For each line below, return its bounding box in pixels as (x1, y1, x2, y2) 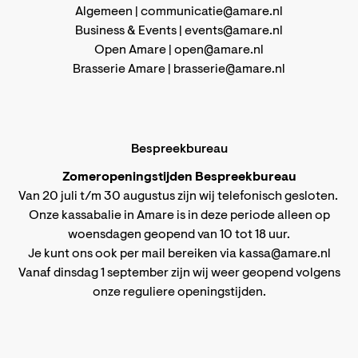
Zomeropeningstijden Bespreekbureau (62, 171, 296, 185)
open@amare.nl (174, 44, 264, 58)
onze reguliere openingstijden (92, 286, 263, 300)
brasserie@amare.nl (173, 63, 285, 77)
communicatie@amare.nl (141, 6, 283, 19)
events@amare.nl (185, 25, 283, 38)
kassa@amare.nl (238, 248, 331, 261)
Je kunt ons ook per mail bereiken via (27, 248, 239, 261)
